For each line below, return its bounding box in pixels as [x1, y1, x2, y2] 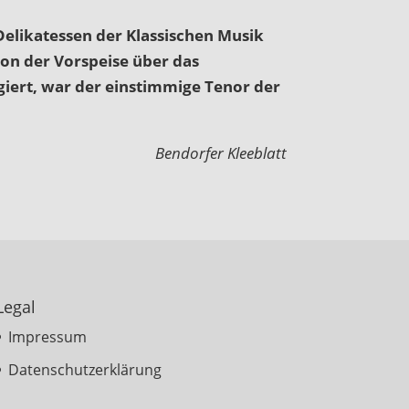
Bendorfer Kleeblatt [154, 142, 287, 163]
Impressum [7, 327, 87, 348]
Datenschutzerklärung [7, 360, 162, 381]
